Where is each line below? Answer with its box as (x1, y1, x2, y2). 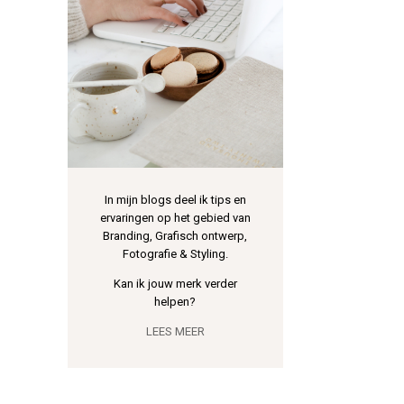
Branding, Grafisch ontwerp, (103, 229, 248, 243)
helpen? (154, 295, 197, 309)
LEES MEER (145, 325, 205, 339)
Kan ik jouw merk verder (113, 277, 237, 291)
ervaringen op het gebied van (99, 211, 251, 225)
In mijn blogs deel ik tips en (104, 193, 246, 207)
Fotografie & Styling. (122, 247, 228, 262)
